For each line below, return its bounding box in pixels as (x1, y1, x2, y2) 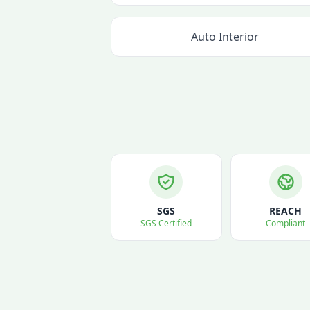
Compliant (266, 217, 306, 229)
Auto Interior (191, 29, 259, 44)
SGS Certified (140, 217, 192, 229)
